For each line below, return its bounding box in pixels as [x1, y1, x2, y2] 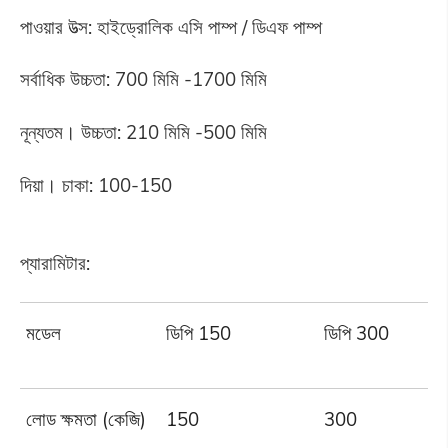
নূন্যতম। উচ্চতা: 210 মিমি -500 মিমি [19, 120, 267, 145]
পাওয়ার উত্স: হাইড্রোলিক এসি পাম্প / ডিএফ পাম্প [19, 14, 322, 39]
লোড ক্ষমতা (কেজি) [26, 406, 147, 431]
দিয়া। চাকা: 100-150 [19, 173, 172, 198]
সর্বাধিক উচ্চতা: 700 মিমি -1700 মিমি [19, 67, 267, 92]
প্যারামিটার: [19, 250, 90, 275]
